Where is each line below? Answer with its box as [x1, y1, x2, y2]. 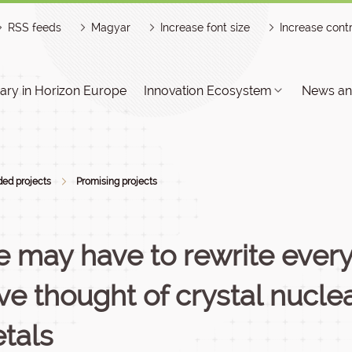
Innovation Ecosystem [144, 83, 272, 98]
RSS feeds [8, 21, 61, 34]
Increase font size [160, 21, 250, 34]
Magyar [91, 21, 130, 34]
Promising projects [76, 176, 157, 187]
